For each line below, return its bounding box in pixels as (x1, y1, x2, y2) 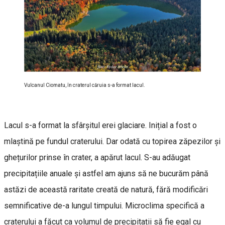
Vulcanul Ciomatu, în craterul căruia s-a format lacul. (24, 82, 145, 88)
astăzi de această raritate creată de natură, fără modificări (4, 184, 208, 194)
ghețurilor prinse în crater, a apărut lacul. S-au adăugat (4, 152, 190, 162)
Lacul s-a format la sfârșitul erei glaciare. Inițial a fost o (4, 120, 197, 130)
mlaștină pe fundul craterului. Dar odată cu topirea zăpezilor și (4, 136, 220, 146)
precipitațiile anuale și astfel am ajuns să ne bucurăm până (4, 168, 208, 178)
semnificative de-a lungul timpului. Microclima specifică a (4, 200, 204, 210)
